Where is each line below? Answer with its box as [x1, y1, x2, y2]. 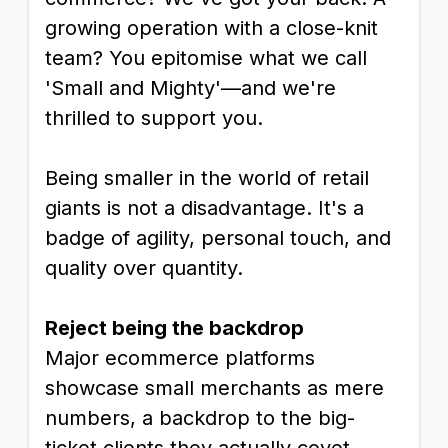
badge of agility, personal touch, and [45, 226, 391, 250]
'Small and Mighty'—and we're [45, 76, 336, 100]
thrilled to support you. [45, 106, 263, 130]
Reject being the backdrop [45, 316, 304, 340]
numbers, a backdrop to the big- [45, 406, 355, 430]
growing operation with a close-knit [45, 16, 378, 40]
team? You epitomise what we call [45, 46, 367, 70]
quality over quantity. [45, 256, 243, 280]
